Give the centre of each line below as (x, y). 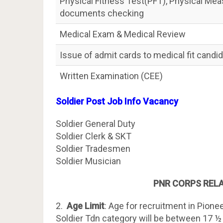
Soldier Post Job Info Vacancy (118, 101)
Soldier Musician (88, 161)
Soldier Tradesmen (93, 149)
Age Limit (85, 206)
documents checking (102, 13)
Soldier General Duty (96, 124)
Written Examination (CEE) (111, 76)
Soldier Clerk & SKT (94, 136)
